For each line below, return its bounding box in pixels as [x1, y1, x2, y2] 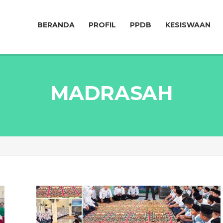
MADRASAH [50, 81, 173, 106]
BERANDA [37, 20, 75, 29]
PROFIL [89, 20, 116, 29]
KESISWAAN [165, 20, 211, 29]
